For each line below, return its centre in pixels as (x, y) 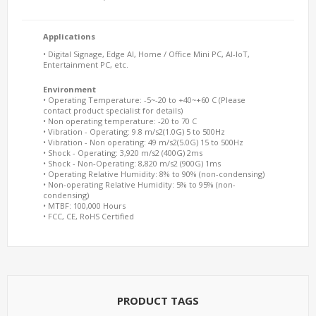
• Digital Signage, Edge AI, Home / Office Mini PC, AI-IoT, (146, 54)
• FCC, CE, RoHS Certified (89, 216)
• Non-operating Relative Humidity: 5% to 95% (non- (139, 184)
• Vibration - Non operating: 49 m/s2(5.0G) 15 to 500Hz (143, 142)
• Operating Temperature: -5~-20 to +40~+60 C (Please (144, 100)
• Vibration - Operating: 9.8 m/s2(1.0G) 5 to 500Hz (134, 132)
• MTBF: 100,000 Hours (84, 206)
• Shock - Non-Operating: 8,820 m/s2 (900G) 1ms (132, 163)
